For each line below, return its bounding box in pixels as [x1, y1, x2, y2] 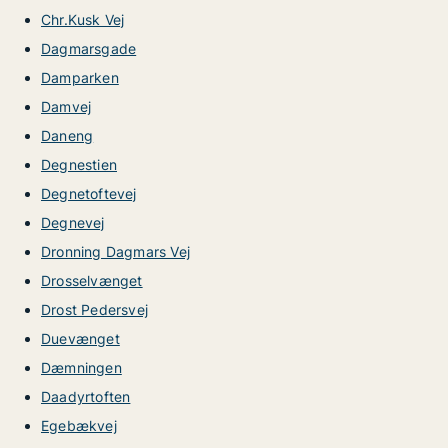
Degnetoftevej [41, 185, 137, 202]
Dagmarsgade [41, 40, 137, 57]
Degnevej [41, 214, 105, 231]
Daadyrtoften [41, 388, 131, 405]
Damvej [41, 98, 92, 115]
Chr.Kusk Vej [41, 11, 125, 28]
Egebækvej [41, 417, 117, 434]
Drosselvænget [41, 272, 143, 289]
